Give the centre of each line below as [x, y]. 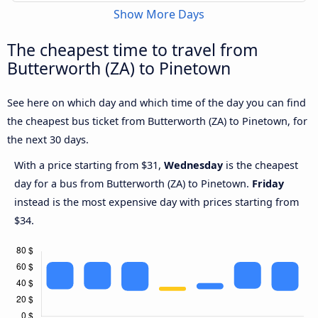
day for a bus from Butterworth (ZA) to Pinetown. [133, 184]
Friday [268, 184]
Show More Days [159, 15]
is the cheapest [261, 165]
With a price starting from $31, [89, 165]
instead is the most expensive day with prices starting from [157, 202]
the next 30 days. [48, 140]
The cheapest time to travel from [133, 50]
